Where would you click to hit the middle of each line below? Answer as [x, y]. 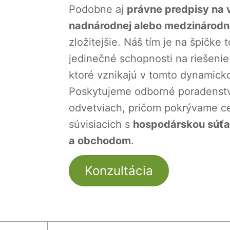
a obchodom [100, 140]
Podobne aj [98, 9]
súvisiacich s [101, 124]
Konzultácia [119, 170]
